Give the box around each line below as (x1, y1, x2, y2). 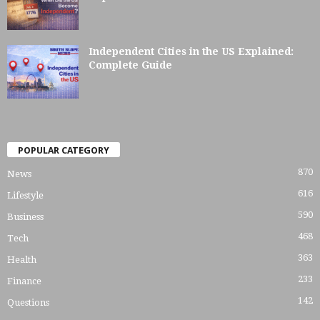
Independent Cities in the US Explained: (89, 46, 294, 58)
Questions (7, 296, 49, 308)
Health (7, 254, 36, 265)
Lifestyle (7, 189, 44, 201)
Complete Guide (89, 59, 172, 71)
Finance (7, 275, 41, 286)
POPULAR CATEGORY (18, 144, 109, 156)
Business (7, 211, 44, 222)
